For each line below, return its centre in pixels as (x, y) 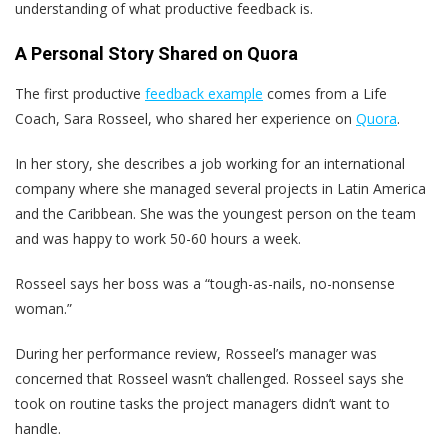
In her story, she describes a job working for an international (210, 163)
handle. (38, 428)
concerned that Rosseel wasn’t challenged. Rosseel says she (209, 378)
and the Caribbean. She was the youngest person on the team (215, 213)
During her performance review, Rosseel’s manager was (196, 353)
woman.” (43, 308)
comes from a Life (325, 93)
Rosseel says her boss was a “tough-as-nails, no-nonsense (205, 283)
